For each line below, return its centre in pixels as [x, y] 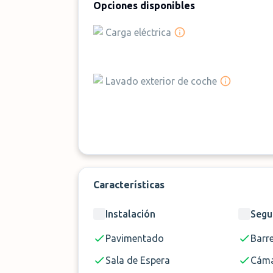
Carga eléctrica [138, 32]
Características [129, 185]
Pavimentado [135, 238]
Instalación [130, 214]
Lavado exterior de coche [161, 81]
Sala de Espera [138, 260]
